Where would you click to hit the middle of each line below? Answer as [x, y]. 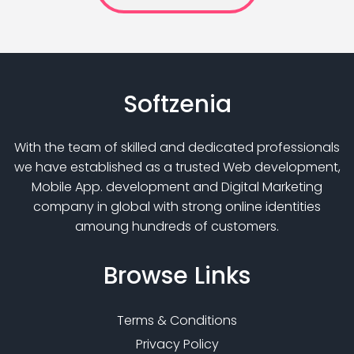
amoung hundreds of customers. [177, 227]
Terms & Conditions [177, 321]
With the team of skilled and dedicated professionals [177, 148]
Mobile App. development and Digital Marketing [177, 187]
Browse [149, 276]
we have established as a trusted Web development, [177, 168]
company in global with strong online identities [177, 207]
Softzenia [177, 105]
